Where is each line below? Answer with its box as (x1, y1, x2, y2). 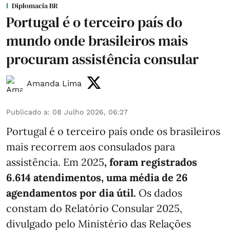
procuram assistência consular (6, 49, 199, 69)
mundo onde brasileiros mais (6, 31, 188, 51)
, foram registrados (104, 156, 197, 169)
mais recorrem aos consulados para (6, 140, 175, 154)
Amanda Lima (27, 78, 82, 88)
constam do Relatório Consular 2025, (6, 202, 182, 215)
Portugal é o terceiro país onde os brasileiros (6, 125, 220, 138)
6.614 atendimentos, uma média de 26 (6, 171, 188, 184)
